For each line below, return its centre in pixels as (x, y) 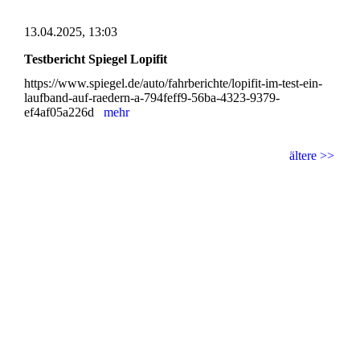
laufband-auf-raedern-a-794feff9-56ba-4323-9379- (152, 97)
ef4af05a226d (64, 112)
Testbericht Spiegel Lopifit (96, 59)
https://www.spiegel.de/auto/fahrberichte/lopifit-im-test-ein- (173, 83)
